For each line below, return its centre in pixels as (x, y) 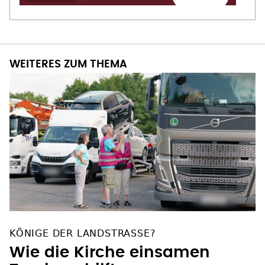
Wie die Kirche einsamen (110, 253)
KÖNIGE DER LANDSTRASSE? (80, 234)
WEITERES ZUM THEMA (68, 65)
